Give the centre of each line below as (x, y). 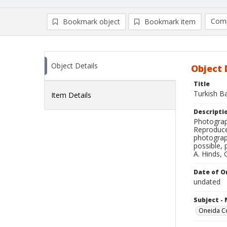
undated (207, 182)
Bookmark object (91, 22)
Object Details (74, 66)
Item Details (71, 95)
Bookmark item (170, 22)
